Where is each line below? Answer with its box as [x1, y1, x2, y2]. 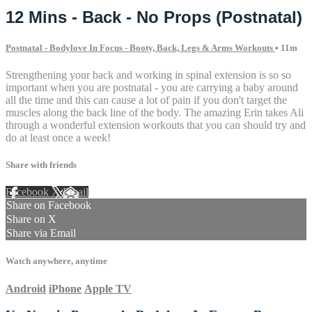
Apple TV [84, 282, 132, 295]
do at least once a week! [6, 131, 111, 143]
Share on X [6, 213, 56, 226]
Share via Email [6, 227, 76, 240]
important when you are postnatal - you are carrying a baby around [6, 81, 298, 93]
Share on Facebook [6, 199, 91, 212]
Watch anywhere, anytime [6, 256, 107, 267]
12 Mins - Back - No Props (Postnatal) [6, 7, 302, 26]
